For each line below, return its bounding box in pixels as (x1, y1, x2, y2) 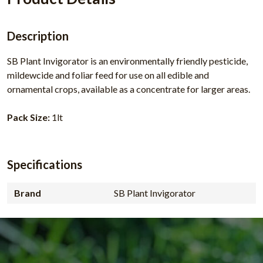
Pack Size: (7, 111, 50, 123)
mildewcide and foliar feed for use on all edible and (7, 69, 209, 80)
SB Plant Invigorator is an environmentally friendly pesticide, (7, 55, 248, 66)
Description (7, 28, 69, 43)
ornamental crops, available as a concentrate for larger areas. (7, 83, 250, 95)
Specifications (7, 157, 82, 171)
